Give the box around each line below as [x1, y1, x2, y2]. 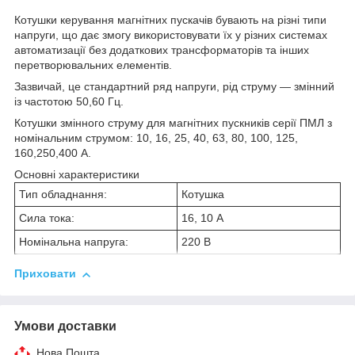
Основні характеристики [14, 168, 139, 181]
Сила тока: [19, 212, 74, 225]
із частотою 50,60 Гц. [14, 95, 124, 109]
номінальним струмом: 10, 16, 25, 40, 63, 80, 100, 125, [14, 132, 298, 145]
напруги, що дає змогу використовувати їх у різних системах [14, 29, 327, 42]
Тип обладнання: [19, 188, 107, 201]
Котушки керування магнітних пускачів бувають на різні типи [14, 13, 326, 27]
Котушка [181, 188, 224, 201]
